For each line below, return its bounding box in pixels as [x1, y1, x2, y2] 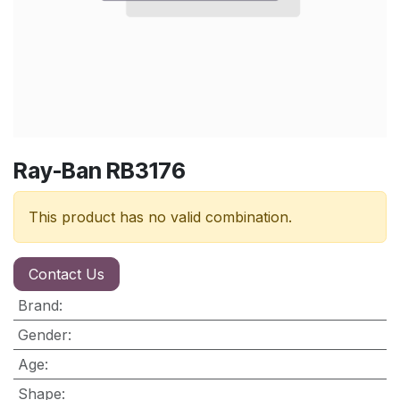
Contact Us [29, 264, 104, 283]
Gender [17, 325, 68, 344]
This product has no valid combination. [29, 207, 292, 226]
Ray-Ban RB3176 [13, 156, 186, 184]
